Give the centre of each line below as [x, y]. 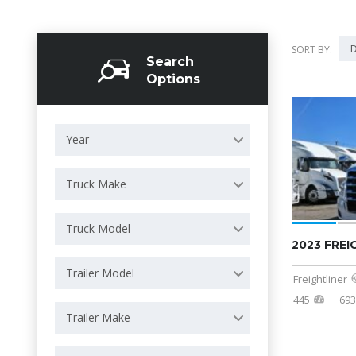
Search [170, 62]
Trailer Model [100, 273]
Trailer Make [98, 317]
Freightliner [320, 279]
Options [173, 79]
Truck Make [96, 184]
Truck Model [98, 228]
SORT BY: [312, 50]
